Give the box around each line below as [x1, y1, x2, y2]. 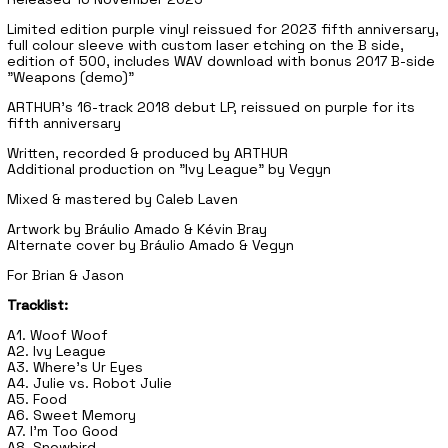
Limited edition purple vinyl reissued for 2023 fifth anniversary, [7, 20, 439, 38]
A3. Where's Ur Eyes [7, 358, 143, 376]
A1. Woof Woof [7, 326, 108, 344]
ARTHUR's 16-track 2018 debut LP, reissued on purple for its [7, 98, 415, 116]
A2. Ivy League [7, 342, 106, 360]
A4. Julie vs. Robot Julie [7, 374, 172, 392]
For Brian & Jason [7, 266, 124, 284]
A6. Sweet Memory [7, 406, 136, 424]
